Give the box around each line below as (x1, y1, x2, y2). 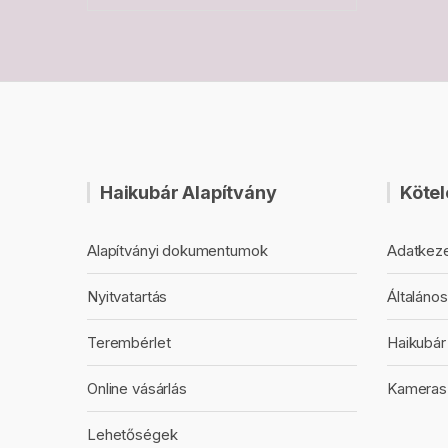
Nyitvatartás (87, 287, 168, 306)
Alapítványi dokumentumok (87, 241, 268, 260)
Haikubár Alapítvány (100, 182, 277, 203)
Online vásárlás (87, 379, 187, 398)
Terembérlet (87, 333, 171, 352)
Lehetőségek (87, 425, 178, 444)
